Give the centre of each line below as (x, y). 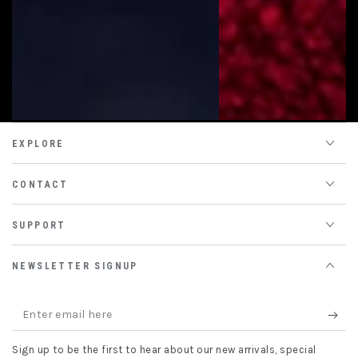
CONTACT (40, 185)
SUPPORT (39, 226)
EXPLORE (38, 144)
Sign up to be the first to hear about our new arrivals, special (164, 350)
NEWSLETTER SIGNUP (75, 267)
